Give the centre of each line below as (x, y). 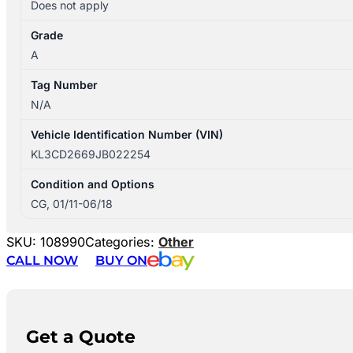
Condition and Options (93, 184)
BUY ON (121, 260)
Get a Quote (80, 336)
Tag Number (65, 85)
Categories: (122, 242)
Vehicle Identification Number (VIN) (127, 135)
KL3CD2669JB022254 (91, 154)
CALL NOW (42, 260)
